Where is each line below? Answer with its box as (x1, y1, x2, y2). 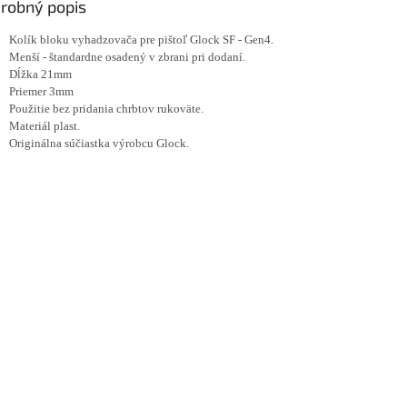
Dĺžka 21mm (9, 66, 72, 81)
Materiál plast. (9, 118, 80, 133)
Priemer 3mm (9, 84, 74, 98)
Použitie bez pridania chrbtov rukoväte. (9, 101, 203, 115)
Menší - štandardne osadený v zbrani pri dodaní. (9, 49, 245, 64)
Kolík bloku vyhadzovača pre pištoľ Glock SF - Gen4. (9, 32, 273, 46)
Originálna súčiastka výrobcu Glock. (9, 135, 189, 150)
